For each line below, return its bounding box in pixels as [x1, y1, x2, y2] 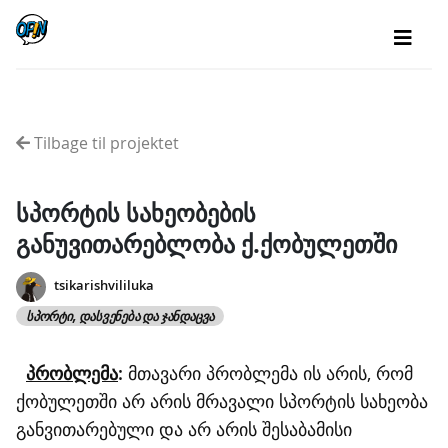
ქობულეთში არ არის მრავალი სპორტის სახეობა [16, 389, 428, 413]
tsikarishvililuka [54, 277, 154, 295]
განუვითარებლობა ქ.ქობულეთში [16, 227, 397, 261]
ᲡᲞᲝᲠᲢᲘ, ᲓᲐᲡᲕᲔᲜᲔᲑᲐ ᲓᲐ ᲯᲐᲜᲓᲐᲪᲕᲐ [26, 307, 215, 325]
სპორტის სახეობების [16, 196, 256, 230]
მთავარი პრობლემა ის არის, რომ [128, 361, 413, 385]
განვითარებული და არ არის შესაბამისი [16, 417, 352, 441]
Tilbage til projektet [30, 132, 179, 154]
